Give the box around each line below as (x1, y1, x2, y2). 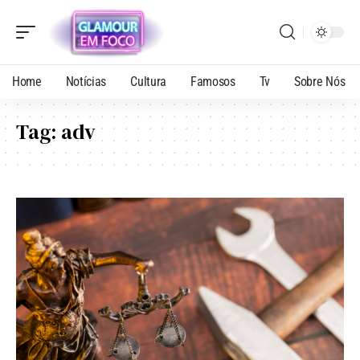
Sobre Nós (294, 74, 346, 89)
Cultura (130, 74, 166, 89)
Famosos (190, 74, 235, 89)
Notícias (65, 74, 107, 89)
